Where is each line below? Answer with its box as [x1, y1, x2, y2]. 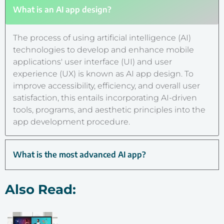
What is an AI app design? [13, 4, 111, 14]
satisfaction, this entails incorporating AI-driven [13, 92, 197, 102]
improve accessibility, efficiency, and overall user [13, 80, 200, 90]
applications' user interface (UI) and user [13, 56, 172, 66]
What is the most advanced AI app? [13, 149, 146, 159]
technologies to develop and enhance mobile [13, 44, 194, 54]
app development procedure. [13, 116, 130, 126]
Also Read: [5, 181, 76, 197]
